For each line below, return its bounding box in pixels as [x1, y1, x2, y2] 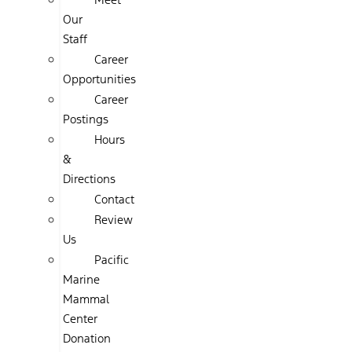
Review [94, 212, 133, 227]
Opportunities [63, 71, 136, 86]
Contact [94, 192, 134, 207]
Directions [63, 171, 115, 186]
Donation [63, 331, 111, 346]
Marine [63, 272, 100, 287]
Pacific [94, 252, 129, 267]
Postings [63, 112, 108, 126]
